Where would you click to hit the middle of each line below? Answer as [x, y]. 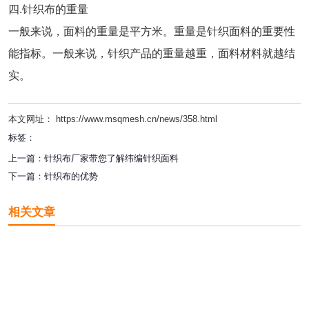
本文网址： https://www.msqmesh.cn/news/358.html [113, 119]
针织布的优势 [71, 176]
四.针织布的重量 [48, 9]
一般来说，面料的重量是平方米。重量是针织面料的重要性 [152, 31]
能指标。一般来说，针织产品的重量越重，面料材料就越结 [152, 53]
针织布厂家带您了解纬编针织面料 [111, 158]
